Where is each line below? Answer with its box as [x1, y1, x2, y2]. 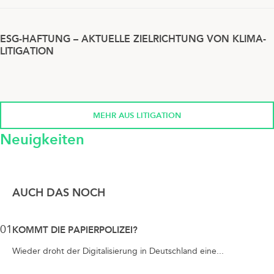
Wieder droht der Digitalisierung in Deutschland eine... [12, 246, 224, 257]
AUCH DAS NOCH [12, 186, 105, 200]
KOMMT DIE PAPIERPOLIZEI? [12, 224, 138, 236]
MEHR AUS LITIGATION [93, 111, 181, 121]
